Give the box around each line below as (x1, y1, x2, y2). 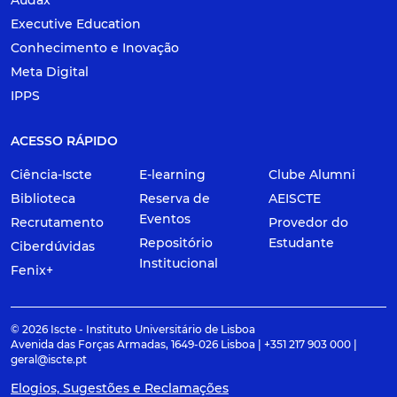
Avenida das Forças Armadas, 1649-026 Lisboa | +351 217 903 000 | (11, 338, 357, 352)
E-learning (139, 167, 206, 183)
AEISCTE (268, 191, 321, 207)
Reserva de (139, 191, 211, 207)
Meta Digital (11, 64, 89, 81)
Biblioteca (11, 191, 75, 207)
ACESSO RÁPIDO (11, 133, 118, 150)
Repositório (139, 235, 214, 252)
